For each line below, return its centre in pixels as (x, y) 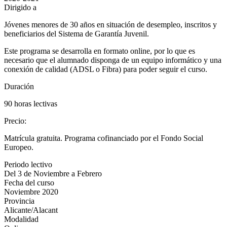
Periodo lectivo (28, 164)
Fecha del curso (29, 182)
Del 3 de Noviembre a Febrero (53, 173)
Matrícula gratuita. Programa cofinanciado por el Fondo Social (104, 138)
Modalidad (21, 219)
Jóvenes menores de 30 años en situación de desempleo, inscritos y (110, 24)
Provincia (19, 201)
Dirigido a (20, 7)
